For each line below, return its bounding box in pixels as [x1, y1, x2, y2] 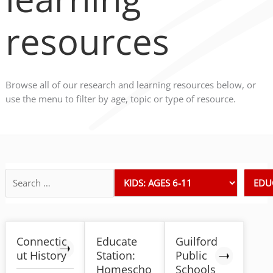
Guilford [175, 233, 218, 249]
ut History [16, 247, 67, 263]
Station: [96, 247, 135, 263]
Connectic [16, 233, 68, 249]
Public [175, 247, 208, 263]
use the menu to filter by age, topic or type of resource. [5, 92, 236, 105]
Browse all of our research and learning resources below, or [5, 78, 256, 91]
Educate [96, 233, 137, 249]
